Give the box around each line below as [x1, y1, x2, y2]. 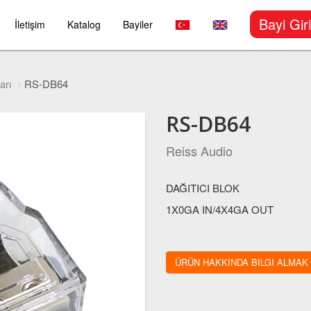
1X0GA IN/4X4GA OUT [166, 202, 274, 217]
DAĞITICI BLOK [166, 180, 239, 195]
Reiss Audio [166, 142, 233, 160]
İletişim [15, 17, 45, 31]
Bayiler [123, 17, 153, 31]
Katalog [67, 17, 101, 31]
